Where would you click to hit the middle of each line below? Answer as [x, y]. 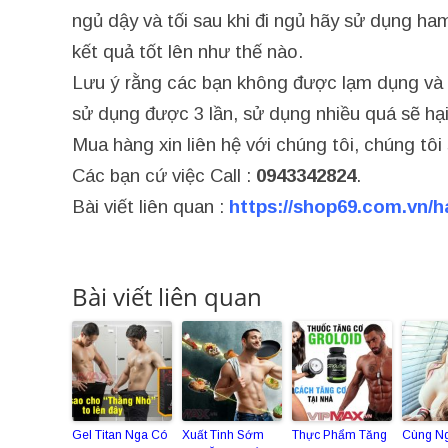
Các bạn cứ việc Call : [164, 175]
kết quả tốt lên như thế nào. [187, 51]
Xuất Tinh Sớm [223, 435]
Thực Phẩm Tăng [339, 435]
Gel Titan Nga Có [119, 435]
